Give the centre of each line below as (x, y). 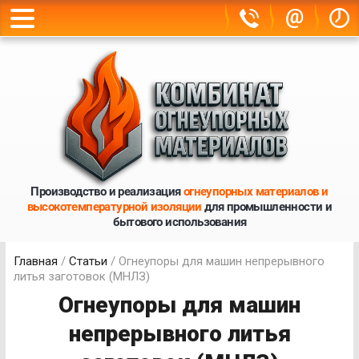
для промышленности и (267, 206)
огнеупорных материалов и (256, 191)
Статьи (88, 261)
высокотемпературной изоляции (114, 206)
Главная (36, 261)
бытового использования (179, 222)
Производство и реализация (107, 191)
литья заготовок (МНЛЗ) (82, 276)
